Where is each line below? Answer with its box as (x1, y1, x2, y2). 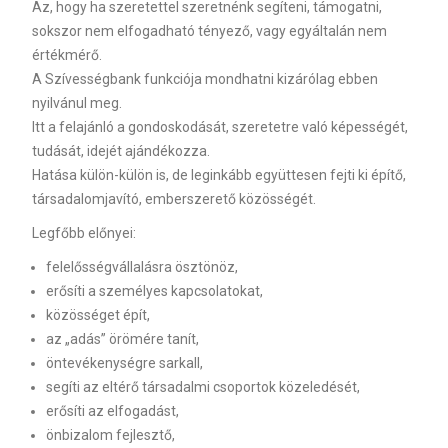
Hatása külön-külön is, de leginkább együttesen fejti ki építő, (31, 167, 406, 183)
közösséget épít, (45, 307, 150, 323)
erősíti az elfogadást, (45, 403, 179, 419)
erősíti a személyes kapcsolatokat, (45, 283, 263, 299)
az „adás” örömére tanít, (45, 331, 199, 347)
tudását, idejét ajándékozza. (31, 143, 210, 159)
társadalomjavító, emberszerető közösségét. (31, 191, 316, 207)
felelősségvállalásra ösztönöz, (45, 259, 238, 275)
